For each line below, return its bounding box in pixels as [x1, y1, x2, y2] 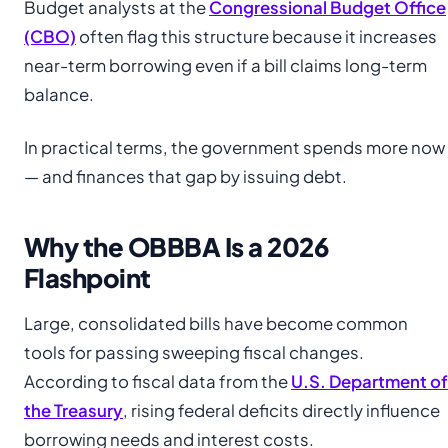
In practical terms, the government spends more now [24, 136, 445, 158]
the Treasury [24, 399, 123, 421]
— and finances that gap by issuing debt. [24, 165, 347, 187]
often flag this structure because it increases [76, 25, 437, 47]
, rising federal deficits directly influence [123, 399, 440, 421]
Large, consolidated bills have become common [24, 312, 408, 334]
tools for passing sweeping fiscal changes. [24, 341, 364, 363]
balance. [24, 83, 94, 105]
